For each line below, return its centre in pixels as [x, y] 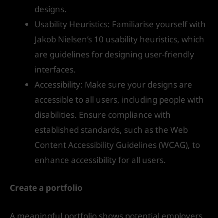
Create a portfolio [46, 187]
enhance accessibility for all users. [100, 160]
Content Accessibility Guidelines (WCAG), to [117, 145]
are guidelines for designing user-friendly [114, 54]
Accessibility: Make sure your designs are [113, 85]
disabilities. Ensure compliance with [103, 115]
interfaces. [55, 70]
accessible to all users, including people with [119, 100]
